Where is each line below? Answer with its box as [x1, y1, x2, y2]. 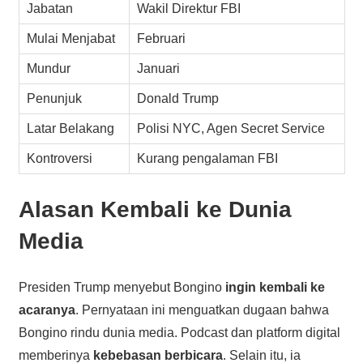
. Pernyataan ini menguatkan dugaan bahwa [75, 302, 329, 317]
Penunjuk [27, 91, 83, 105]
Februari [137, 31, 186, 45]
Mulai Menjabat [27, 31, 116, 45]
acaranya [18, 302, 75, 317]
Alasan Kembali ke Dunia [18, 196, 292, 222]
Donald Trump [137, 91, 220, 105]
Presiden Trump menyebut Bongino [18, 280, 225, 294]
